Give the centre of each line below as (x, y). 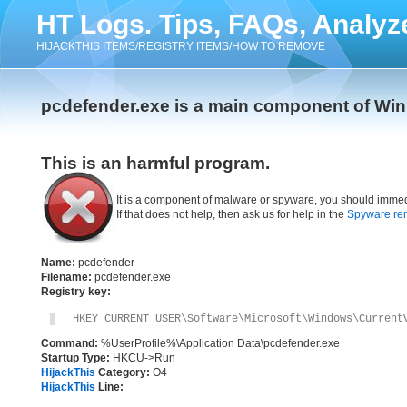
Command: (69, 343)
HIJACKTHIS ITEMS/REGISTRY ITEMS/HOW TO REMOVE (181, 46)
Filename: (66, 277)
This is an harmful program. (155, 163)
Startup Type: (75, 358)
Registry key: (76, 292)
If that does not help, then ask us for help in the (232, 214)
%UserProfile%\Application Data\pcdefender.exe (219, 343)
